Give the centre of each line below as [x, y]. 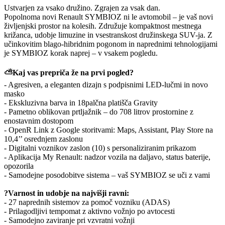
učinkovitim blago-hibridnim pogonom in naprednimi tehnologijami [111, 44]
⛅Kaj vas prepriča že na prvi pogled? [69, 72]
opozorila [19, 166]
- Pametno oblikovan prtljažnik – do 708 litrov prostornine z [99, 111]
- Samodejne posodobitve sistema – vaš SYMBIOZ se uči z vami [107, 175]
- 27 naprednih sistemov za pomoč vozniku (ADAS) [87, 202]
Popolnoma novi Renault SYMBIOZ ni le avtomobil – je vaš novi [108, 17]
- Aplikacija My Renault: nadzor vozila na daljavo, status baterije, [107, 157]
